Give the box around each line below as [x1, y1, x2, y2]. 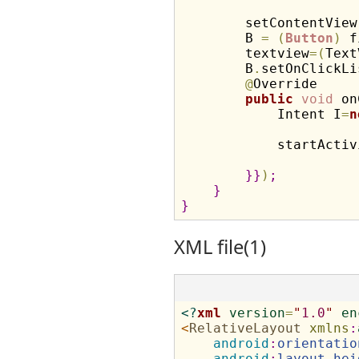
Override [252, 76, 317, 91]
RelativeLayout [188, 321, 301, 336]
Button [284, 30, 333, 46]
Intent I [180, 107, 341, 122]
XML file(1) [173, 234, 266, 260]
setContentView [180, 15, 357, 30]
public [244, 91, 293, 107]
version [228, 305, 285, 321]
